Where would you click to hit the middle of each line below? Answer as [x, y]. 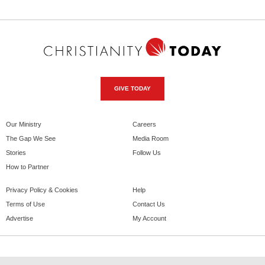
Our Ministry [24, 124]
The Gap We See [31, 138]
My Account [149, 218]
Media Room [151, 138]
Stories [16, 152]
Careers [144, 124]
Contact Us [149, 204]
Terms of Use [25, 204]
